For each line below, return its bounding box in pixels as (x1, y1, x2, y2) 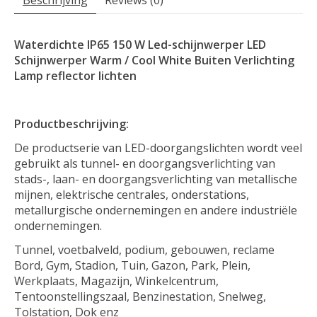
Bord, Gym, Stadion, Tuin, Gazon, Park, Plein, (14, 257, 250, 273)
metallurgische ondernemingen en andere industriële (14, 202, 297, 218)
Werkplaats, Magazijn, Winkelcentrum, (14, 272, 219, 289)
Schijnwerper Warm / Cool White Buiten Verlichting (14, 52, 294, 68)
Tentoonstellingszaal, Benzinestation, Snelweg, (14, 288, 266, 304)
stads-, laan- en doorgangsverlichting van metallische (14, 171, 297, 187)
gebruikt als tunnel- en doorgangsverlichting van (14, 155, 275, 171)
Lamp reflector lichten (14, 67, 137, 83)
